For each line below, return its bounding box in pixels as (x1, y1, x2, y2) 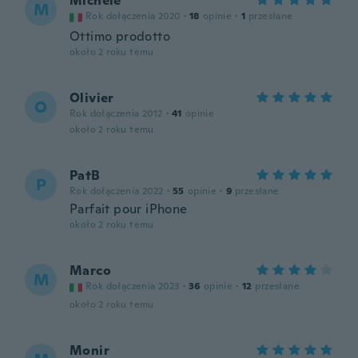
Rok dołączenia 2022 (70, 185, 164, 197)
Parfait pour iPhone (70, 201, 188, 217)
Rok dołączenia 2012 (70, 107, 163, 120)
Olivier (70, 89, 114, 106)
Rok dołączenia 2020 (86, 10, 181, 22)
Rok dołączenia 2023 (86, 280, 180, 292)
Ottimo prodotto (70, 28, 170, 45)
